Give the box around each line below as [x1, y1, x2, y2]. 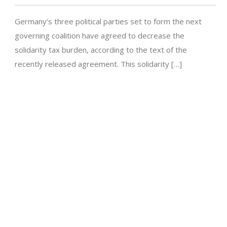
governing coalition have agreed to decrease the [15, 30, 184, 41]
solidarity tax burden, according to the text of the [15, 45, 187, 55]
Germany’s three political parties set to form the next [15, 16, 202, 27]
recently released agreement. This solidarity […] [15, 59, 182, 69]
